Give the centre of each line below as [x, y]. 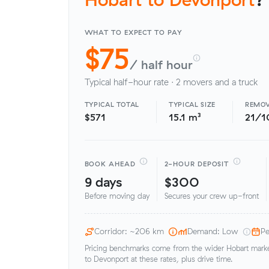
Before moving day [117, 196]
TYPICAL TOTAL [112, 105]
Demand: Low [213, 231]
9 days [103, 181]
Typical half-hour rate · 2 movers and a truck [171, 83]
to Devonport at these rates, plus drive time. [158, 259]
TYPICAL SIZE [192, 105]
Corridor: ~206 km [129, 231]
